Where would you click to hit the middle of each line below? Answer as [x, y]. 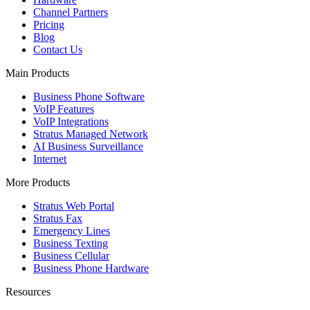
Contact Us [58, 49]
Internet [50, 158]
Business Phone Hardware [91, 268]
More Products [38, 182]
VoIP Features [64, 109]
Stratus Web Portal [74, 206]
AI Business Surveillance [88, 146]
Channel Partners [71, 12]
